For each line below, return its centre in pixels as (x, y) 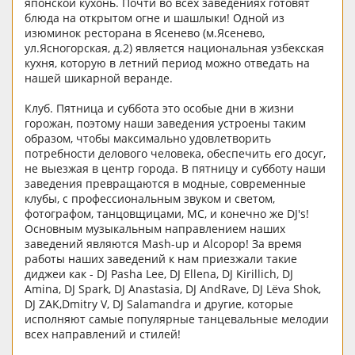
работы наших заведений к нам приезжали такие (161, 259)
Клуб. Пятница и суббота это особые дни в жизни (159, 109)
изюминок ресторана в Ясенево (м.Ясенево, (145, 33)
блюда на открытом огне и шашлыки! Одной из (155, 18)
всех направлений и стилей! (103, 334)
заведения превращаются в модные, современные (165, 184)
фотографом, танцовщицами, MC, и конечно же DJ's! (167, 214)
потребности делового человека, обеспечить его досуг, (175, 154)
